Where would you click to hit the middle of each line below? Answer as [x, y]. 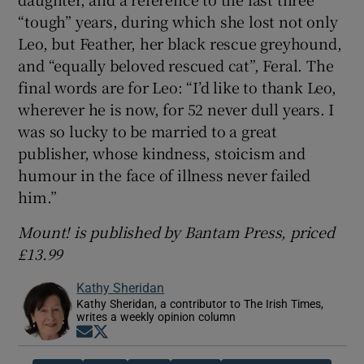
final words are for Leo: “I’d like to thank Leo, [177, 87]
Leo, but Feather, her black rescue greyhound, [180, 43]
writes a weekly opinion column [156, 316]
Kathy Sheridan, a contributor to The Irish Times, [200, 303]
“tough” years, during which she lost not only [178, 21]
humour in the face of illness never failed [165, 174]
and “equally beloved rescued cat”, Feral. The [176, 65]
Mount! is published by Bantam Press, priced [176, 231]
